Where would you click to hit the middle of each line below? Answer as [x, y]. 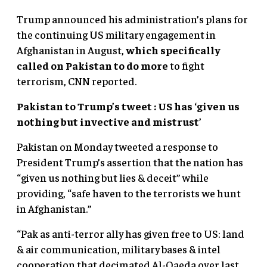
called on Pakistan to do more [92, 65]
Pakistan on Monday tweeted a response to [117, 146]
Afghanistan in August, [71, 49]
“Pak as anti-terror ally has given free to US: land [131, 233]
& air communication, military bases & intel [119, 249]
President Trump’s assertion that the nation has [130, 162]
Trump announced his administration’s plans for [132, 18]
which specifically [173, 49]
